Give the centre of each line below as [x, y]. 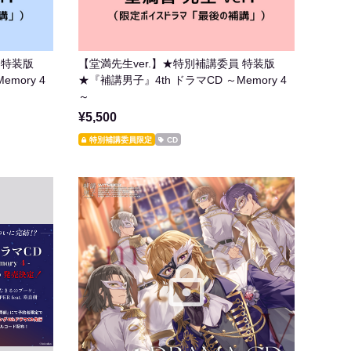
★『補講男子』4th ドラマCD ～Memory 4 [183, 80]
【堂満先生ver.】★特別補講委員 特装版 [177, 63]
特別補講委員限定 [121, 140]
